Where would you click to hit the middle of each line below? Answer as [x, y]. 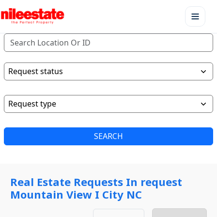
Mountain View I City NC [76, 194]
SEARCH [108, 136]
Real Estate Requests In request [96, 182]
